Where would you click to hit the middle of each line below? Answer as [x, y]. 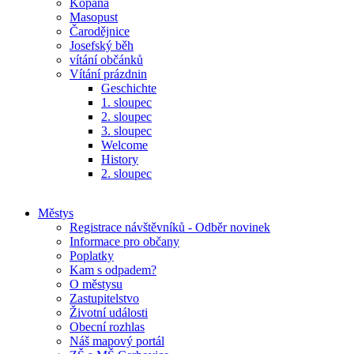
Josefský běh [102, 45]
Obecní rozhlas [107, 327]
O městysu [96, 284]
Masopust [94, 17]
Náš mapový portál [117, 341]
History [120, 159]
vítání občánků [106, 60]
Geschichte [129, 88]
